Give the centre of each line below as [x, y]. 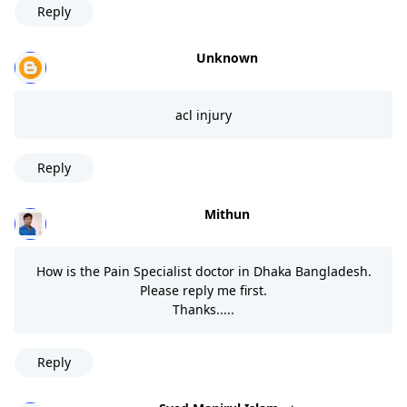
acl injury [203, 114]
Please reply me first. [203, 290]
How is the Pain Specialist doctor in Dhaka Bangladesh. [203, 271]
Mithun [227, 213]
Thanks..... [203, 309]
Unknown [227, 57]
